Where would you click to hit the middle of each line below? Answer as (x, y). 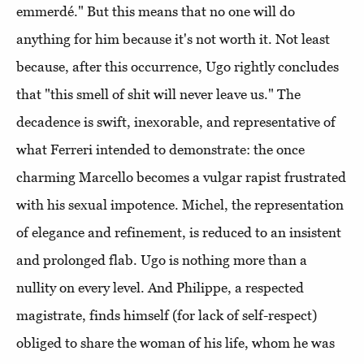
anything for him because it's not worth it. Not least (173, 39)
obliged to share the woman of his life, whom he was (175, 342)
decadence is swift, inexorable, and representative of (176, 121)
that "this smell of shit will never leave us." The (158, 94)
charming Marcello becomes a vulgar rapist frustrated (181, 177)
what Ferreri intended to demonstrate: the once (160, 149)
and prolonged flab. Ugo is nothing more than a (162, 260)
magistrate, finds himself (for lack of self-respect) (167, 315)
